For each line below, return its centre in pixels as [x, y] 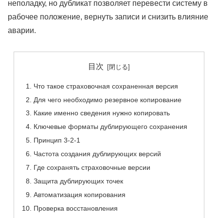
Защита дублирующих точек [79, 181]
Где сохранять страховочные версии [92, 167]
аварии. [22, 31]
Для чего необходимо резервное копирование [108, 100]
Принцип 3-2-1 [57, 140]
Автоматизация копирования [80, 194]
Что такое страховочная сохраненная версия [106, 86]
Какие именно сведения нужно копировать [102, 113]
